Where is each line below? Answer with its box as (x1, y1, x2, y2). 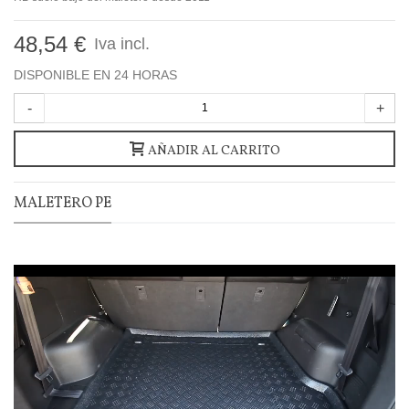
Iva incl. (89, 34, 150, 53)
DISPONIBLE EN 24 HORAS (14, 67, 177, 82)
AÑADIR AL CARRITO (147, 142, 280, 160)
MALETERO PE (14, 193, 111, 214)
